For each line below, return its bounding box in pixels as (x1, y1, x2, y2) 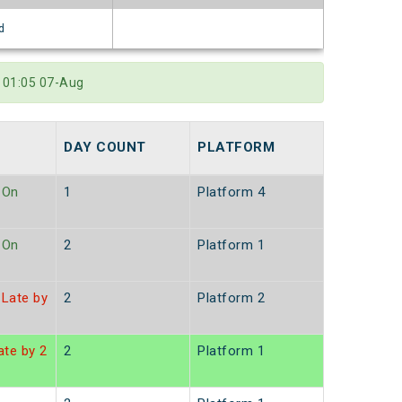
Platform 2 (197, 290, 265, 307)
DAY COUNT (64, 139, 146, 156)
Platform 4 (197, 184, 265, 201)
